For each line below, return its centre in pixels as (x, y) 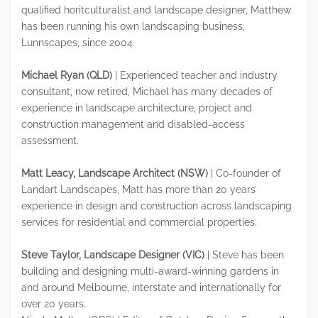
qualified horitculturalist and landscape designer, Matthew (156, 10)
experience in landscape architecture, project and (137, 108)
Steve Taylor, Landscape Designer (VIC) (113, 254)
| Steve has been (244, 254)
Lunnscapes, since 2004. (78, 42)
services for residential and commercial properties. (139, 222)
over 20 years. (54, 303)
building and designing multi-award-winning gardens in (150, 271)
